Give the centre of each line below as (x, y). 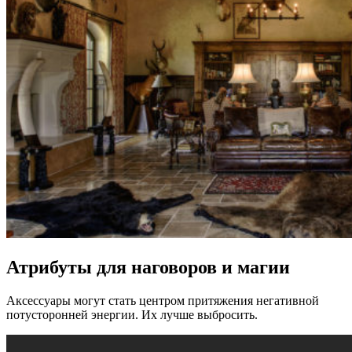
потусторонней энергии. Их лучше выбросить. (132, 314)
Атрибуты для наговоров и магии (148, 267)
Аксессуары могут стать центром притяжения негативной (163, 300)
